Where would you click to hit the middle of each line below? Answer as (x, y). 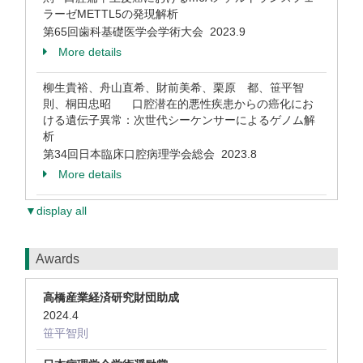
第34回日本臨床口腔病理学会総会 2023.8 (152, 154)
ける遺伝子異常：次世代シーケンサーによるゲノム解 (179, 120)
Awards (58, 259)
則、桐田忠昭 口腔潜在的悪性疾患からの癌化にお (178, 104)
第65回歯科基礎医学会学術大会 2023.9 (146, 32)
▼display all (56, 211)
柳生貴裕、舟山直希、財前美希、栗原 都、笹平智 (173, 88)
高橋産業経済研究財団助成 (111, 297)
